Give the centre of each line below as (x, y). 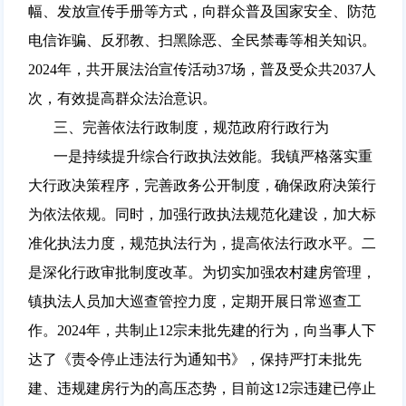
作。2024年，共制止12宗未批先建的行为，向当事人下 (202, 330)
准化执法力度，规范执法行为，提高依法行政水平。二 (202, 243)
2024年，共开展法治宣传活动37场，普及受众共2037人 (202, 69)
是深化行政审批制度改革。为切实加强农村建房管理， (202, 272)
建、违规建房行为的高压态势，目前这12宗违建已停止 (202, 388)
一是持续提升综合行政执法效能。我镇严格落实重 (200, 156)
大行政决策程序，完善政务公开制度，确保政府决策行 (202, 185)
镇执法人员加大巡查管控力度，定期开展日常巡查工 (194, 301)
